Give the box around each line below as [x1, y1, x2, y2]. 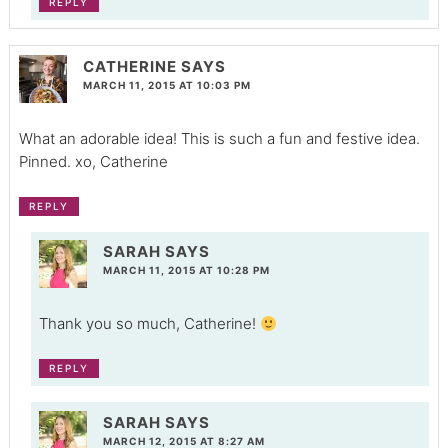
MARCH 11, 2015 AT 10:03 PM [82, 78, 251, 91]
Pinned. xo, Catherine [18, 151, 168, 171]
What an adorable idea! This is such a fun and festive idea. [18, 128, 420, 148]
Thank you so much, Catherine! [38, 314, 260, 334]
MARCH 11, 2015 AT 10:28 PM [102, 264, 270, 277]
